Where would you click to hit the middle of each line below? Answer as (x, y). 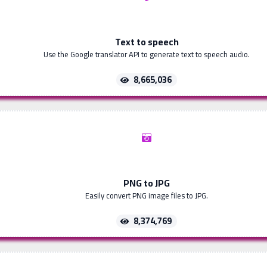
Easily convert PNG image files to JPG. (147, 196)
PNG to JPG (147, 183)
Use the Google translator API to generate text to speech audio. (147, 55)
